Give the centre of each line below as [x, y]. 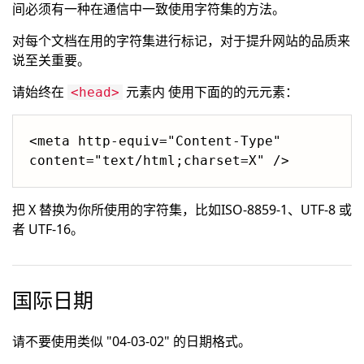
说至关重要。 [51, 60]
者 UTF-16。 [48, 229]
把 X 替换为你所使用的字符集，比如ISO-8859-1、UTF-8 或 [182, 210]
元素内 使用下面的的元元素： [210, 92]
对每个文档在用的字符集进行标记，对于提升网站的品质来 [181, 41]
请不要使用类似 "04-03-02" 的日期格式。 [132, 341]
